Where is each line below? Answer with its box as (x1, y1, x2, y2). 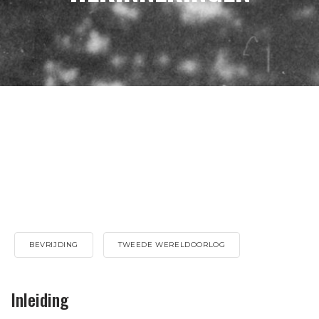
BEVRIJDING (29, 240, 78, 249)
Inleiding (11, 286, 68, 312)
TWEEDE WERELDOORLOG (118, 240, 226, 249)
